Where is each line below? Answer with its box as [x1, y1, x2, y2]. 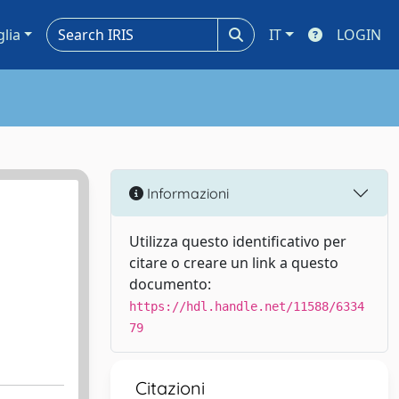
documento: [129, 274, 211, 294]
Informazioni [143, 183, 229, 202]
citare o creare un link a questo [129, 253, 338, 273]
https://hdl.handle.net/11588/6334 [129, 299, 364, 313]
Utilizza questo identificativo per [129, 232, 346, 251]
